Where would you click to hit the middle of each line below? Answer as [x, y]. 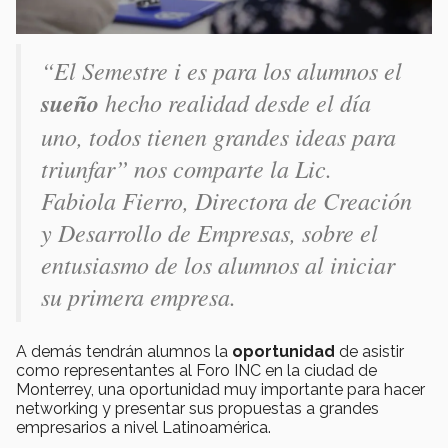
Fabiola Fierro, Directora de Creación [226, 199]
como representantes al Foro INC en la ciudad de [196, 370]
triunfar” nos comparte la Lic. [186, 167]
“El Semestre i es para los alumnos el [221, 69]
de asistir [369, 351]
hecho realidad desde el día [235, 101]
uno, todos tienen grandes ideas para [218, 135]
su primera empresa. [138, 295]
